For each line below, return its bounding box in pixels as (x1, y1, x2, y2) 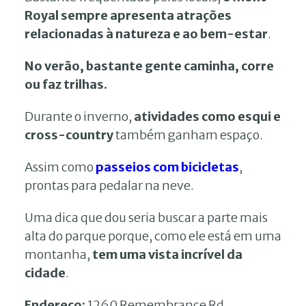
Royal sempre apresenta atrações (25, 7, 232, 23)
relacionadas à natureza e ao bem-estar (25, 25, 268, 42)
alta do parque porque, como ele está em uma (25, 227, 281, 244)
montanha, (25, 246, 92, 262)
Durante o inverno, (25, 108, 134, 124)
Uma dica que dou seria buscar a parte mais (25, 209, 268, 225)
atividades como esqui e (134, 108, 281, 124)
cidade (25, 264, 66, 281)
